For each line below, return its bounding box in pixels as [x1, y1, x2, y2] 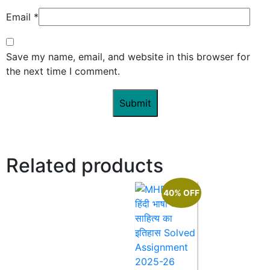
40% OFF [163, 187, 199, 198]
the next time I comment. [6, 64, 120, 77]
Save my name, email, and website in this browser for [6, 50, 250, 63]
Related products [6, 153, 163, 177]
